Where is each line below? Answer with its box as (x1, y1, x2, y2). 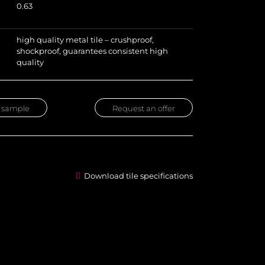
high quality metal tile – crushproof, (16, 35, 154, 44)
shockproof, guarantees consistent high (16, 46, 168, 56)
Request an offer (112, 104, 175, 113)
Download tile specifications (80, 171, 193, 180)
